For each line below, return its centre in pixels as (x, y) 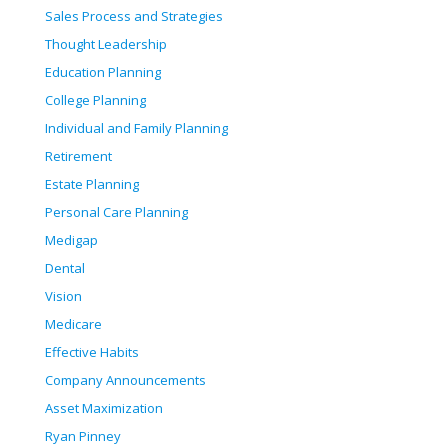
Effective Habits (92, 352)
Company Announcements (125, 380)
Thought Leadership (106, 44)
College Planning (95, 100)
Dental (65, 268)
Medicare (73, 324)
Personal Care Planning (116, 212)
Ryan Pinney (83, 436)
